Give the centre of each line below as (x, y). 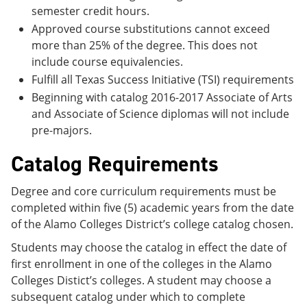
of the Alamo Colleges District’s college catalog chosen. (152, 224)
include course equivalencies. (107, 61)
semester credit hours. (90, 11)
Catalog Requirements (115, 163)
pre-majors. (62, 130)
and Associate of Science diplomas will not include (160, 113)
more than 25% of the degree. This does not (145, 45)
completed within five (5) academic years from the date (152, 207)
